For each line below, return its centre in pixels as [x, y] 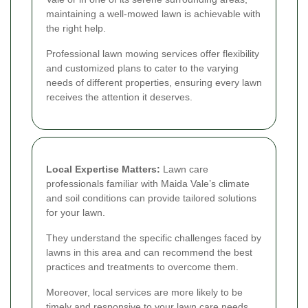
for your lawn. [76, 212]
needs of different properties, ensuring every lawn [154, 82]
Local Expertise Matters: [103, 169]
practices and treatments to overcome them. [142, 266]
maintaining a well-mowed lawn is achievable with [153, 13]
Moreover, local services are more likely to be [144, 292]
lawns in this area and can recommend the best [149, 252]
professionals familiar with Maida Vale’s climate [148, 183]
